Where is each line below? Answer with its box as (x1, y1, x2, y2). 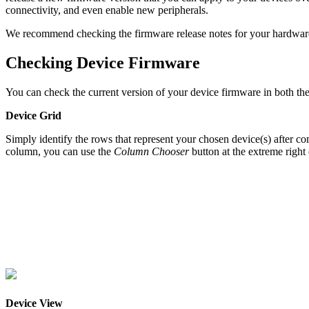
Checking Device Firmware (6, 53, 200, 72)
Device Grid (6, 109, 61, 121)
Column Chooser (114, 145, 189, 157)
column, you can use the (6, 145, 114, 157)
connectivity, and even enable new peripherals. (6, 3, 208, 16)
